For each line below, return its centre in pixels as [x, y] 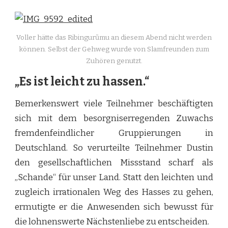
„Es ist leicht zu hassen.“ [82, 81]
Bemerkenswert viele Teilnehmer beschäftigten [114, 104]
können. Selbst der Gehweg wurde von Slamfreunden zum [114, 49]
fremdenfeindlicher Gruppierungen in [114, 133]
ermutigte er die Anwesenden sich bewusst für [114, 207]
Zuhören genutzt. [114, 61]
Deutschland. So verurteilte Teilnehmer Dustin [114, 148]
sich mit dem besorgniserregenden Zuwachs [114, 119]
